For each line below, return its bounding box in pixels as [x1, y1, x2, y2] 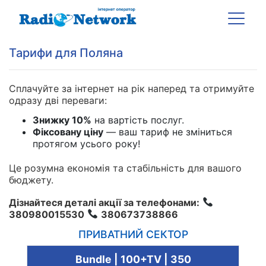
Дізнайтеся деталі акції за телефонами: [9, 196, 199, 208]
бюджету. [9, 173, 53, 186]
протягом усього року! [33, 137, 140, 150]
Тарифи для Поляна [9, 45, 123, 60]
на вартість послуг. [91, 113, 184, 126]
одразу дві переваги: [9, 94, 107, 106]
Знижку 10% [33, 113, 91, 126]
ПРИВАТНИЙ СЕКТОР [78, 227, 188, 240]
